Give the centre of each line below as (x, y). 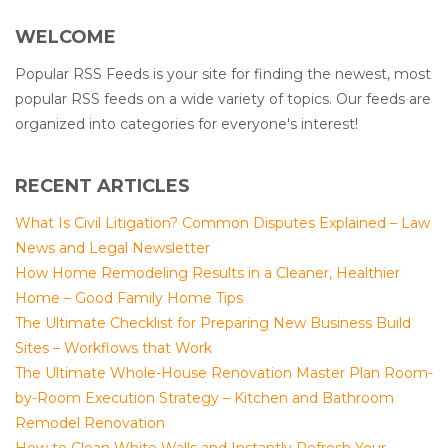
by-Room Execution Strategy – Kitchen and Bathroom (204, 398)
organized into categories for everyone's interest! (186, 124)
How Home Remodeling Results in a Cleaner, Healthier (207, 273)
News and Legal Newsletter (112, 248)
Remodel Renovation (90, 423)
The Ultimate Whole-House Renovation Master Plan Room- (224, 373)
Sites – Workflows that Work (113, 348)
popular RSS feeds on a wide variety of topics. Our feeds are (223, 99)
